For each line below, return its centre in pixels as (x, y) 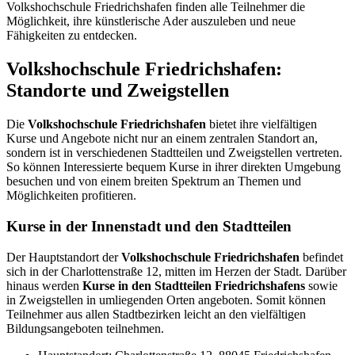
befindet (321, 257)
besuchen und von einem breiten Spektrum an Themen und (154, 181)
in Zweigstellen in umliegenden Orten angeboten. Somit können (166, 300)
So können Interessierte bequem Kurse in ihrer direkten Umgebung (174, 167)
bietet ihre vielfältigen (261, 124)
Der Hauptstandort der (64, 257)
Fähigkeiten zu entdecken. (72, 36)
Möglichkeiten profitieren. (71, 196)
